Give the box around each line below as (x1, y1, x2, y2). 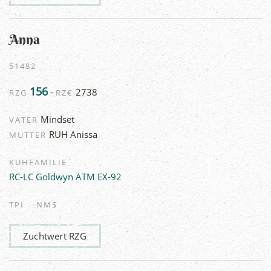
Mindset (38, 113, 74, 125)
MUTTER (9, 129, 47, 140)
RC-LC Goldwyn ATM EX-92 (9, 170, 122, 183)
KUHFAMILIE (9, 156, 67, 168)
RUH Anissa (47, 128, 97, 140)
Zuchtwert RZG (23, 229, 87, 242)
